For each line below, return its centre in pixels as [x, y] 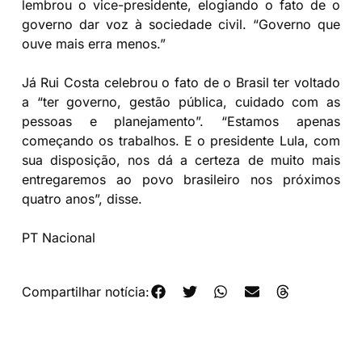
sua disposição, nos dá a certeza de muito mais [181, 160]
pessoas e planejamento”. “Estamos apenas [181, 121]
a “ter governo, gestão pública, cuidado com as [181, 101]
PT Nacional [58, 237]
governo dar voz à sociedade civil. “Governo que [181, 24]
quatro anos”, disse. [82, 198]
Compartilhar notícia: [85, 292]
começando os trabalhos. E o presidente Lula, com [181, 140]
